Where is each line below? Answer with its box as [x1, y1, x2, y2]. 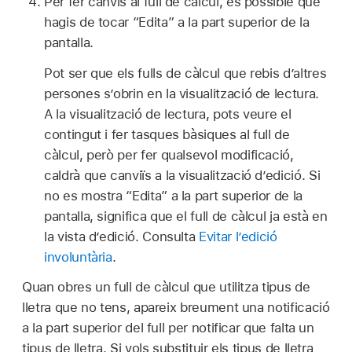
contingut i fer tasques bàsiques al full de [44, 126, 290, 142]
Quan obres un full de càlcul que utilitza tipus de [22, 279, 310, 295]
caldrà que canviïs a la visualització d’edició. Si [44, 167, 321, 183]
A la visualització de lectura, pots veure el [44, 105, 291, 122]
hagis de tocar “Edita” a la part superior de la [44, 13, 310, 30]
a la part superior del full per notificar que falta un [22, 320, 314, 336]
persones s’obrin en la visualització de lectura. [44, 85, 319, 101]
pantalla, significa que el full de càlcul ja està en [44, 207, 328, 224]
